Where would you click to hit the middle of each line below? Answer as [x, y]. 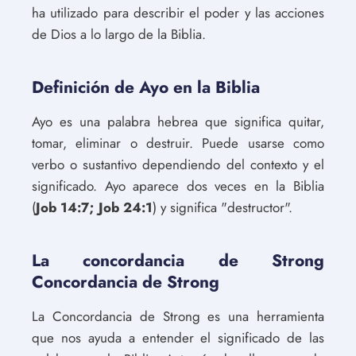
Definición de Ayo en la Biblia [146, 87]
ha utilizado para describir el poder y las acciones [178, 13]
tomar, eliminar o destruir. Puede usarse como [178, 143]
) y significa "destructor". [222, 207]
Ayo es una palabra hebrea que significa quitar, [178, 122]
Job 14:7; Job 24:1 [94, 207]
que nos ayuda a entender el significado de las [178, 338]
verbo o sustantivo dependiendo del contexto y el [178, 164]
